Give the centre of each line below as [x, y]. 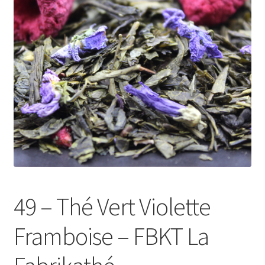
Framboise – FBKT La [111, 236]
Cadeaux [30, 59]
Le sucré [30, 28]
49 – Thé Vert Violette [112, 206]
